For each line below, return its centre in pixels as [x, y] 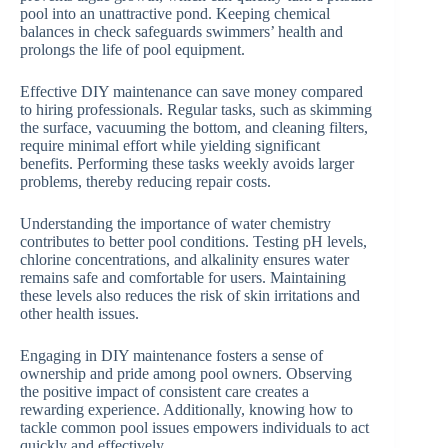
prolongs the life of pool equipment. [132, 50]
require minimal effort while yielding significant [170, 146]
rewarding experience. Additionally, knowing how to [186, 410]
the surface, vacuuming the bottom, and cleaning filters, [194, 128]
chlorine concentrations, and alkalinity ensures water [184, 260]
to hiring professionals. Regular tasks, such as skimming [196, 110]
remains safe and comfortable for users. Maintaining [183, 278]
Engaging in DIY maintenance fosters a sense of [171, 356]
